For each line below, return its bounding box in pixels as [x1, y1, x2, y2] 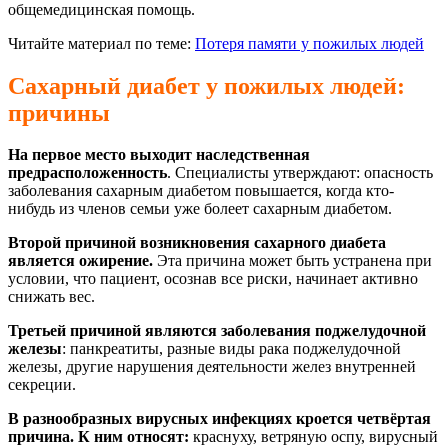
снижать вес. [8, 288, 95, 306]
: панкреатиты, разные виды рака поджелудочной [62, 340, 401, 358]
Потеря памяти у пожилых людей [195, 34, 424, 52]
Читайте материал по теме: [8, 34, 195, 52]
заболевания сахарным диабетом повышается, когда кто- [8, 182, 394, 200]
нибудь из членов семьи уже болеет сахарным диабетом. [8, 200, 392, 218]
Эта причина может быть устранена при [157, 252, 432, 270]
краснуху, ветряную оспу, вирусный [193, 428, 438, 446]
